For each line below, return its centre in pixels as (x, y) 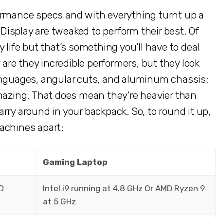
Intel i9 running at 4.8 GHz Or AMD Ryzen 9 (124, 188)
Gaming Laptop (75, 162)
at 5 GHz (59, 201)
